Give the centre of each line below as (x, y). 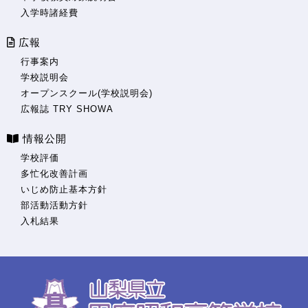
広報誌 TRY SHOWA (67, 109)
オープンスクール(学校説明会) (87, 93)
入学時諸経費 (49, 12)
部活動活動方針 (54, 205)
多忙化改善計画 (54, 173)
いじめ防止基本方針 (64, 189)
